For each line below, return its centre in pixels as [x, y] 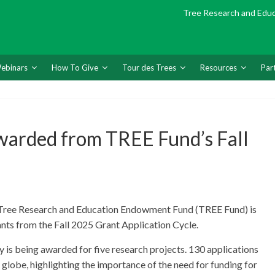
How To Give [75, 68]
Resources [219, 68]
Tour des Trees [149, 68]
